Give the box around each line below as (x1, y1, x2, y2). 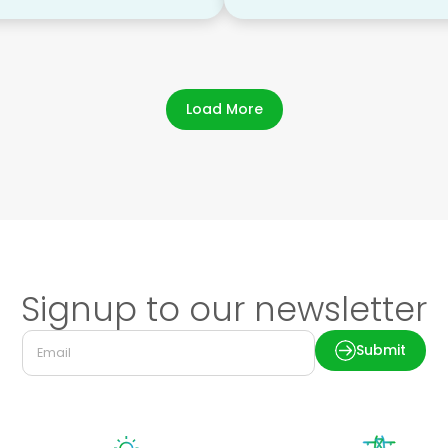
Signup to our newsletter (21, 285, 427, 333)
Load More (185, 98, 263, 119)
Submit (355, 340, 406, 361)
